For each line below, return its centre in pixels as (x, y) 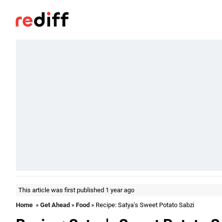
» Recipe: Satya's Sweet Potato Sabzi (142, 205)
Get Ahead (55, 205)
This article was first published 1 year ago (76, 190)
